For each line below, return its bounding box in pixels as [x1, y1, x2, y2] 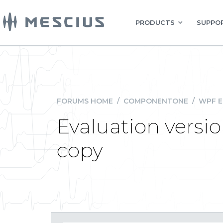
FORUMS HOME [57, 97, 113, 106]
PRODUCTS [135, 18, 175, 26]
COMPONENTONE [123, 97, 188, 106]
